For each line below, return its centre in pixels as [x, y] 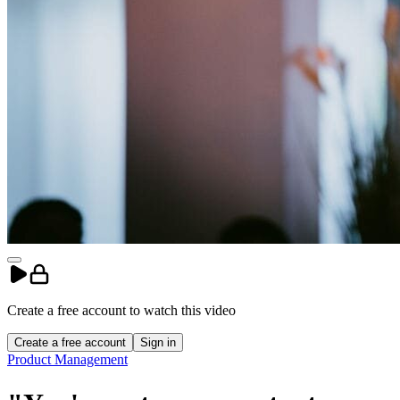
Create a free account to [75, 311]
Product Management [67, 360]
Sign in [158, 343]
